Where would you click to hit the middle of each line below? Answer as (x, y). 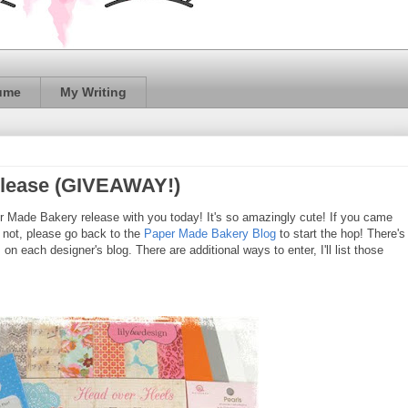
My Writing (93, 92)
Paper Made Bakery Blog (210, 233)
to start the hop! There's (341, 233)
